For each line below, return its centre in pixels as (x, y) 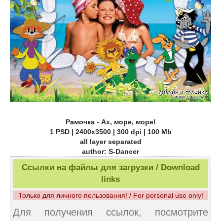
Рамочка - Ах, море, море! (110, 122)
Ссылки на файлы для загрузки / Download (110, 167)
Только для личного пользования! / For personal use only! (110, 195)
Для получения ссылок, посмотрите (110, 212)
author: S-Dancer (110, 151)
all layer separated (110, 141)
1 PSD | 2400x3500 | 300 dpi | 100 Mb (110, 131)
